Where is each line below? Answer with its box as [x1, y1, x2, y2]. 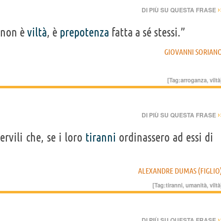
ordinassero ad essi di [115, 131, 213, 145]
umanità [185, 181, 207, 189]
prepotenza [60, 26, 109, 39]
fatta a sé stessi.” [109, 26, 185, 39]
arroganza [181, 76, 207, 84]
